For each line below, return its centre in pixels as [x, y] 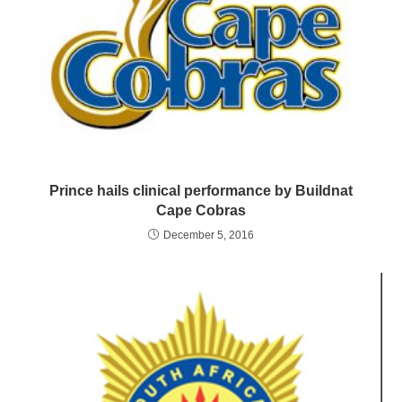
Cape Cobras [201, 211]
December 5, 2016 [209, 236]
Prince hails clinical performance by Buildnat [201, 191]
